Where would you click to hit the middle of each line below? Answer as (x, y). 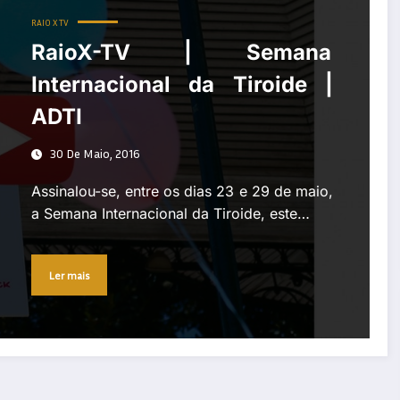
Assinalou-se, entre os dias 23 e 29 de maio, (182, 192)
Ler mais (69, 275)
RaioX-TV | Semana (182, 53)
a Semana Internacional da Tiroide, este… (170, 214)
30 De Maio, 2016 (95, 154)
